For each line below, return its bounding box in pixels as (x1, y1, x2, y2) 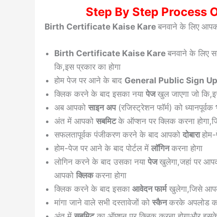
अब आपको (54, 103, 88, 113)
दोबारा (183, 130, 202, 140)
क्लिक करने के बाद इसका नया (54, 89, 146, 99)
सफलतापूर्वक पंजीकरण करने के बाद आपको (54, 130, 183, 140)
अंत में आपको (54, 116, 96, 126)
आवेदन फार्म (132, 184, 167, 194)
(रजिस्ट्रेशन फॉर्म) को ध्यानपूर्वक (116, 103, 216, 113)
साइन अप (88, 103, 116, 113)
